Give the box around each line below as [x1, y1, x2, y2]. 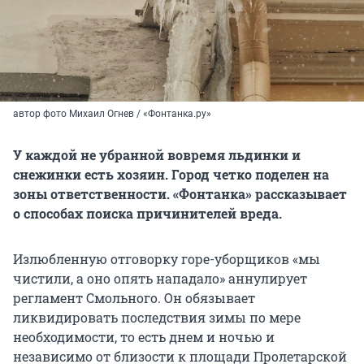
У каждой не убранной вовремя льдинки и [13, 146, 301, 164]
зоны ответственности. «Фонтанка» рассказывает [13, 185, 347, 203]
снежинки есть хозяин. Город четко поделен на [13, 166, 329, 184]
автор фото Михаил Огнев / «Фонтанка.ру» [13, 108, 211, 120]
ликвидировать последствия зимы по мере [13, 309, 301, 327]
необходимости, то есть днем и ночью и [13, 328, 275, 346]
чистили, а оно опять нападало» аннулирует [13, 270, 307, 288]
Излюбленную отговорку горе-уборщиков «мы [13, 250, 320, 268]
